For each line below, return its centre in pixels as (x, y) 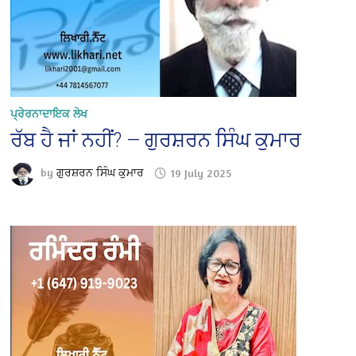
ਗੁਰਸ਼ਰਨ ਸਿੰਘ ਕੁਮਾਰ (101, 172)
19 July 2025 (201, 172)
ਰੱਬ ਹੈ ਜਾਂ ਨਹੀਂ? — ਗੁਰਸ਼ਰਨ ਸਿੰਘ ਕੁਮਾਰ (156, 140)
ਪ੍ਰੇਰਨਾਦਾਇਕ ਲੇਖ (49, 114)
